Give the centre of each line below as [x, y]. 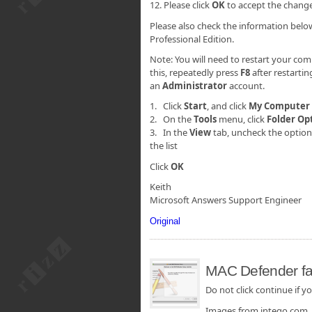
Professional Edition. [192, 39]
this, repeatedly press [195, 73]
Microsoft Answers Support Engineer [226, 200]
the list [164, 146]
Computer [287, 106]
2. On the [172, 119]
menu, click [242, 119]
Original [165, 221]
